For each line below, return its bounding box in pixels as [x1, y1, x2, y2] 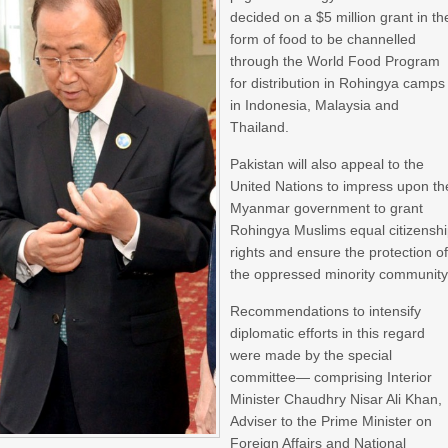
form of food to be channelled [230, 31, 417, 47]
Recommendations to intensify [230, 303, 422, 319]
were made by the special [230, 347, 393, 363]
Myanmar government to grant [230, 200, 424, 216]
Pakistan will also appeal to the [230, 156, 425, 172]
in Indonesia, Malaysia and [230, 97, 400, 113]
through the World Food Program [230, 53, 441, 69]
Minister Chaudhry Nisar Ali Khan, [230, 391, 443, 407]
